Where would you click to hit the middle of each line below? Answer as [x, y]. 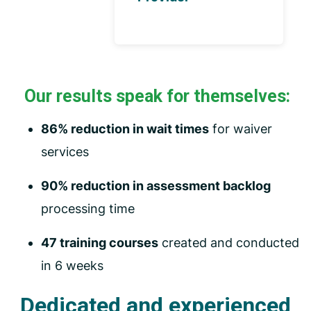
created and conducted [230, 243]
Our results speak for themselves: [157, 96]
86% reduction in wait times [125, 129]
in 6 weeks [72, 266]
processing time [88, 209]
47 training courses [100, 243]
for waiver [241, 129]
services [65, 152]
